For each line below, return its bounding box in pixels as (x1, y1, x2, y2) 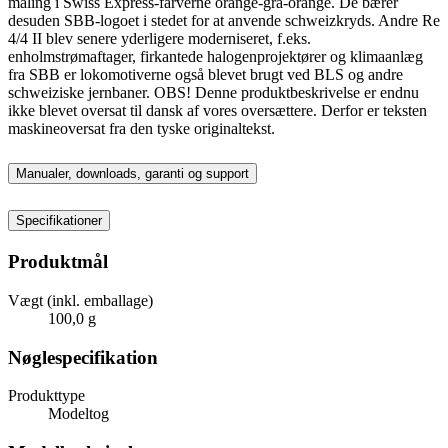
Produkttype (8, 387, 85, 405)
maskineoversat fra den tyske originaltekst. (8, 119, 275, 137)
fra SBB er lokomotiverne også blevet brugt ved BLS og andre (8, 65, 403, 83)
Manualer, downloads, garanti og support (16, 166, 249, 182)
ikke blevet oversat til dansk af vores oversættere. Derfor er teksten (8, 101, 427, 119)
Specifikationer (16, 213, 102, 229)
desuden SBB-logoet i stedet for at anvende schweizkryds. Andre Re (8, 11, 440, 29)
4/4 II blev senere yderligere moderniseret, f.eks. (8, 29, 311, 47)
